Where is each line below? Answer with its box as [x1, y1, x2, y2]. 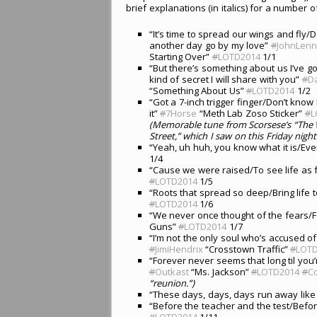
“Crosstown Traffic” [202, 242, 291, 255]
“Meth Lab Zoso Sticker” [197, 106, 305, 120]
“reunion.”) [149, 276, 195, 289]
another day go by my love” [149, 38, 271, 52]
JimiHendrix [154, 242, 203, 255]
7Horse [166, 106, 197, 120]
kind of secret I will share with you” [149, 72, 302, 86]
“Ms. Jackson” [188, 265, 252, 278]
